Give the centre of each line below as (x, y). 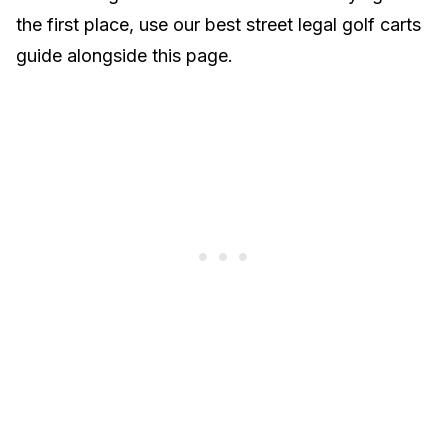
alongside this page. (147, 55)
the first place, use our (110, 24)
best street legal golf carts (313, 24)
